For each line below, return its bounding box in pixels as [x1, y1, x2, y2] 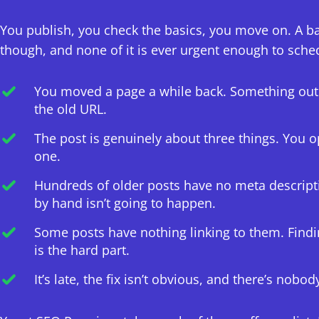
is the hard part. [34, 241, 130, 259]
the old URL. [34, 100, 107, 118]
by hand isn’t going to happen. [34, 194, 216, 212]
